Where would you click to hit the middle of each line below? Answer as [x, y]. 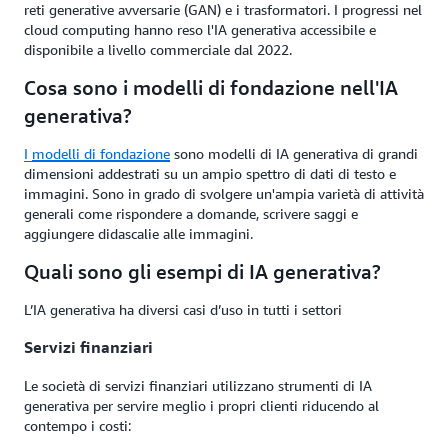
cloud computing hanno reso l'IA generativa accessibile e [200, 29]
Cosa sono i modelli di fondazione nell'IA [211, 87]
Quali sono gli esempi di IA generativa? [202, 271]
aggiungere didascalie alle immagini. [138, 233]
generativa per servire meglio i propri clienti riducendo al [201, 405]
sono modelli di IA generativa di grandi [294, 153]
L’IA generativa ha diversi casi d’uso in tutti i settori [183, 309]
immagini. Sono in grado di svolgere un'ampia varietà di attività [224, 193]
